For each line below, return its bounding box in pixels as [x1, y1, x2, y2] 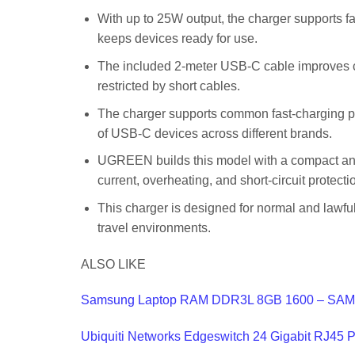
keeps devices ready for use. [97, 32, 258, 46]
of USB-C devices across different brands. [97, 126, 332, 140]
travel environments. [97, 220, 211, 235]
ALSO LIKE [81, 257, 146, 271]
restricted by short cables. [97, 79, 240, 94]
